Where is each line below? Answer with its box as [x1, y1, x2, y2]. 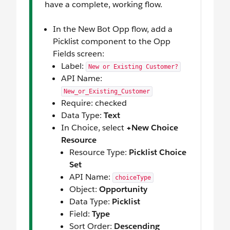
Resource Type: [69, 147, 129, 158]
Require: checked [61, 98, 127, 109]
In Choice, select [61, 122, 126, 133]
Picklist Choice [129, 147, 186, 158]
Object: [69, 184, 99, 195]
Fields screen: [53, 48, 104, 60]
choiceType [115, 174, 151, 182]
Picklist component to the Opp [53, 36, 170, 47]
